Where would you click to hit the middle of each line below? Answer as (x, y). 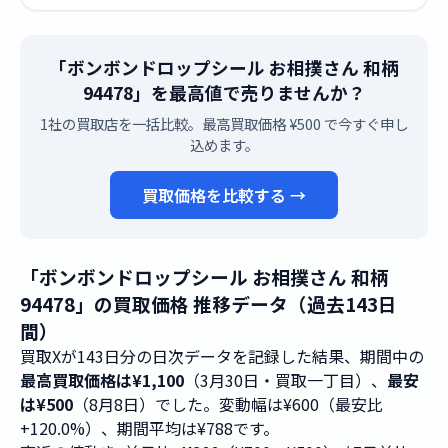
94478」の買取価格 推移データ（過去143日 (208, 303)
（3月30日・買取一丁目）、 (285, 380)
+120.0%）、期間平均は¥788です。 (149, 428)
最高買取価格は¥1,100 (102, 380)
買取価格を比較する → (224, 195)
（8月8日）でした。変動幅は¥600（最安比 (228, 404)
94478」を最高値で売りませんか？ (224, 92)
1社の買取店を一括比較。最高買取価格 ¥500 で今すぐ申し (224, 123)
